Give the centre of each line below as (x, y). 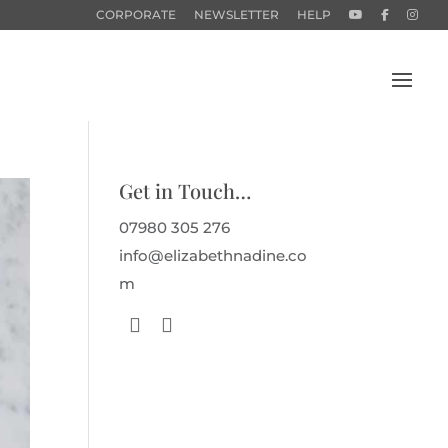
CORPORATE (136, 14)
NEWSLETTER (236, 14)
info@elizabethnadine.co (213, 255)
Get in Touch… (185, 190)
